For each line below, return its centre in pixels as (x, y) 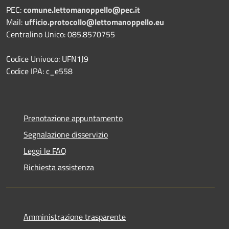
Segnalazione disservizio (66, 134)
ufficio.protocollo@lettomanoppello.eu (94, 22)
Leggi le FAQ (45, 151)
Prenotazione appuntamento (73, 118)
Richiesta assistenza (59, 167)
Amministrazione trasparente (75, 216)
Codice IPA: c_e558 (39, 71)
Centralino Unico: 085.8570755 (61, 34)
